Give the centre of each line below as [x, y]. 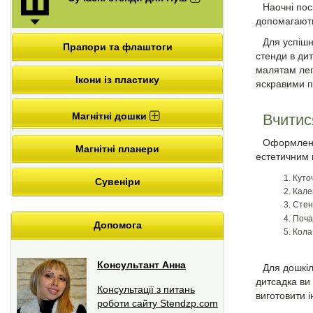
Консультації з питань [146, 289]
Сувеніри [117, 181]
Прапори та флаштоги [117, 46]
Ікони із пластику [117, 79]
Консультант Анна [141, 264]
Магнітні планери [117, 148]
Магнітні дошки [110, 116]
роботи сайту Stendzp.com [158, 303]
